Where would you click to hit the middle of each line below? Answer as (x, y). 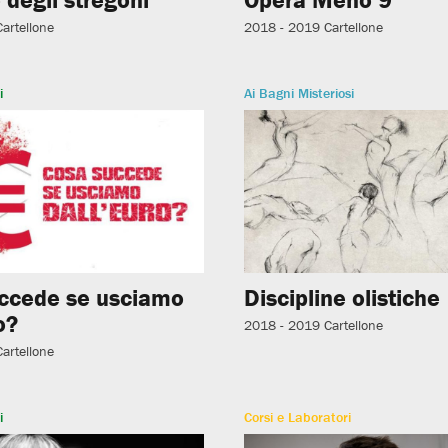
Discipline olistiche (342, 298)
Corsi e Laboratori (298, 417)
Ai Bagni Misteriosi (299, 92)
